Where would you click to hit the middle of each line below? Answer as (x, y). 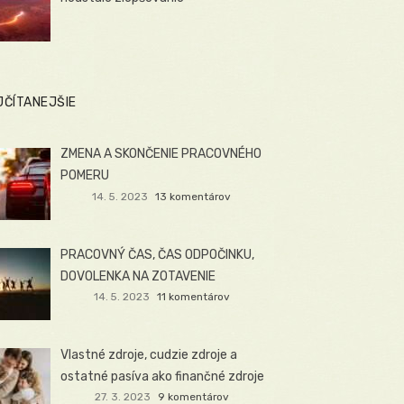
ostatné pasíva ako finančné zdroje (163, 376)
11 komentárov (193, 297)
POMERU (85, 176)
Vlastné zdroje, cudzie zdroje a (149, 354)
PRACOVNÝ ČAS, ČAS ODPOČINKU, (158, 254)
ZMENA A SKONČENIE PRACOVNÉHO (161, 154)
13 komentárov (193, 197)
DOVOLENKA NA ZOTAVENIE (138, 276)
